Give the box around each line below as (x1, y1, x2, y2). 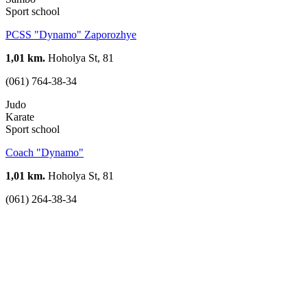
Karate (5, 110, 34, 123)
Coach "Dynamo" (5, 146, 84, 158)
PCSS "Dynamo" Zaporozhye (5, 28, 136, 40)
